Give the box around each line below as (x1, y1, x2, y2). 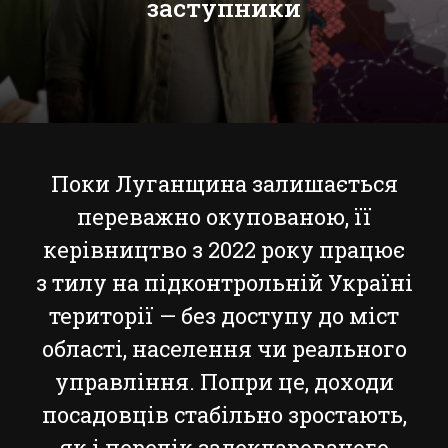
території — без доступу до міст (49, 301, 399, 330)
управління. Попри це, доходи (54, 367, 394, 396)
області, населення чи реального (41, 334, 407, 363)
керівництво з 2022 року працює (43, 235, 405, 264)
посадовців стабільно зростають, (41, 400, 407, 429)
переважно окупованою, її (76, 202, 372, 231)
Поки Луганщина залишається (50, 169, 398, 198)
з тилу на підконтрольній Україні (35, 268, 413, 297)
